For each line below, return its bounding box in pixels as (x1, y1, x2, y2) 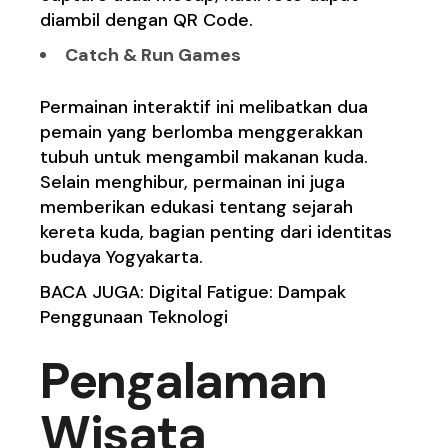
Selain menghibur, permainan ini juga (40, 170, 346, 195)
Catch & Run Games (65, 43, 242, 68)
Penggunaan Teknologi (40, 305, 229, 330)
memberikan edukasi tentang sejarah (40, 195, 354, 220)
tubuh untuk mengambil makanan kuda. (40, 145, 369, 170)
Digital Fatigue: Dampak (149, 280, 347, 305)
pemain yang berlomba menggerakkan (40, 120, 364, 145)
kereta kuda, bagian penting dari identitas (40, 220, 393, 245)
